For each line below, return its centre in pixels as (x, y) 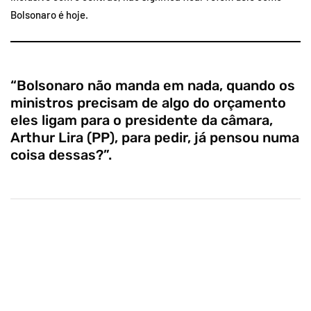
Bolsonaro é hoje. (49, 14)
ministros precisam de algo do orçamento (148, 102)
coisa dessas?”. (61, 154)
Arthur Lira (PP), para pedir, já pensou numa (155, 137)
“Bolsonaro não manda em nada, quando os (153, 85)
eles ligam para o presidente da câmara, (142, 120)
